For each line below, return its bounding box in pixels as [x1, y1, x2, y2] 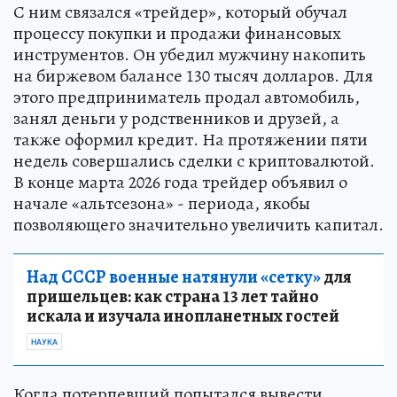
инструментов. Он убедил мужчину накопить [13, 43, 366, 66]
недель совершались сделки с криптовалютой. [13, 149, 375, 173]
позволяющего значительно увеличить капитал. [13, 213, 384, 237]
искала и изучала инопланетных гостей [27, 304, 339, 328]
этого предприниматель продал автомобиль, [13, 85, 360, 109]
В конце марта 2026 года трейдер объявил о [13, 170, 347, 194]
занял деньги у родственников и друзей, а [13, 106, 339, 130]
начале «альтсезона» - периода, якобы [13, 191, 310, 215]
